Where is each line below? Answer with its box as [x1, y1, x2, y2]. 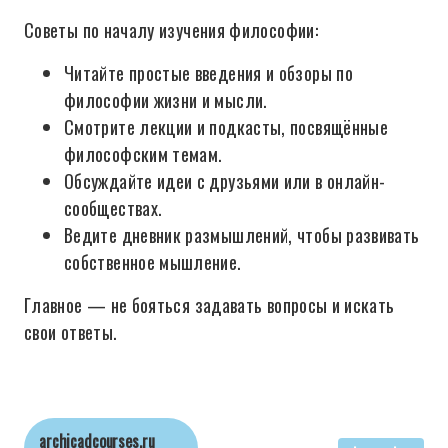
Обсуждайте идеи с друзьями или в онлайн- [64, 168, 386, 194]
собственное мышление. [64, 249, 242, 275]
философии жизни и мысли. [64, 87, 268, 113]
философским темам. [64, 141, 223, 167]
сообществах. [64, 195, 163, 221]
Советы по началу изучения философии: [24, 17, 318, 43]
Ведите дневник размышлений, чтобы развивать [64, 222, 420, 248]
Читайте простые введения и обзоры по [64, 60, 353, 86]
